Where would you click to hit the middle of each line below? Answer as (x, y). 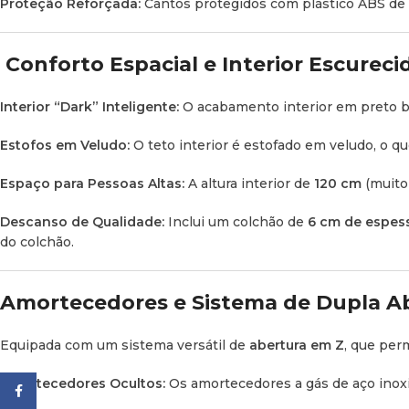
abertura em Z (297, 345)
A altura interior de (249, 183)
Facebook (71, 391)
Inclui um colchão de (236, 221)
